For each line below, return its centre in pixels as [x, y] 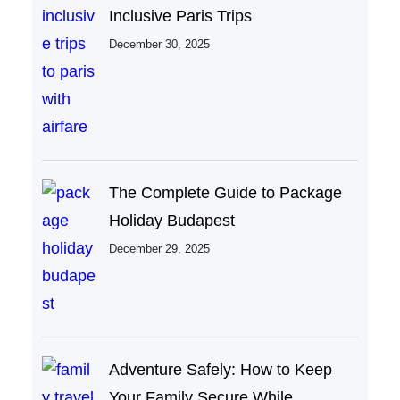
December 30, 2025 [159, 45]
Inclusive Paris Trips [180, 17]
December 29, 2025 [159, 249]
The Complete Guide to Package [225, 193]
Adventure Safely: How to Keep [220, 370]
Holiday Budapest [171, 221]
